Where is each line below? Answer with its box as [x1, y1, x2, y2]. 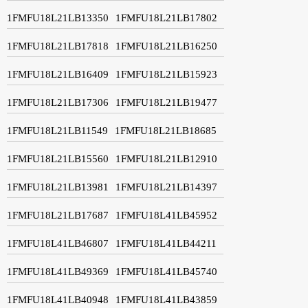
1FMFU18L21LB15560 [7, 153, 109, 164]
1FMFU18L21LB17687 [7, 209, 109, 221]
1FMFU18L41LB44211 [115, 237, 217, 249]
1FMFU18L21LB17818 [7, 40, 109, 52]
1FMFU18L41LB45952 [115, 209, 217, 221]
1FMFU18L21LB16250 [115, 40, 217, 52]
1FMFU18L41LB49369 [7, 265, 109, 277]
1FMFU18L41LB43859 [115, 294, 217, 305]
